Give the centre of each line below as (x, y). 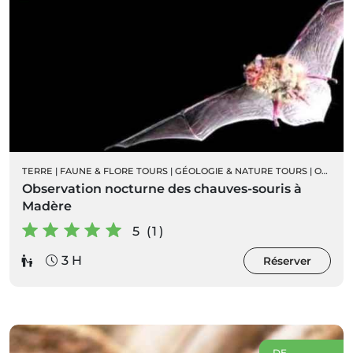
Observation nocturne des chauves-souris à (162, 188)
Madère (47, 206)
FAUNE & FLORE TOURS (114, 171)
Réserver (287, 260)
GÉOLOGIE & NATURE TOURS (241, 171)
